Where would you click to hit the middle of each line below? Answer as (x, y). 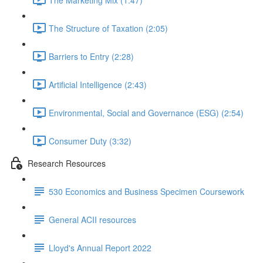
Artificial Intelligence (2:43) (98, 84)
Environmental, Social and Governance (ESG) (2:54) (146, 112)
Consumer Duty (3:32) (90, 141)
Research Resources (67, 163)
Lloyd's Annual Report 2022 (100, 247)
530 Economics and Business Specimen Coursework (146, 191)
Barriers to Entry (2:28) (91, 56)
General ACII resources (92, 219)
